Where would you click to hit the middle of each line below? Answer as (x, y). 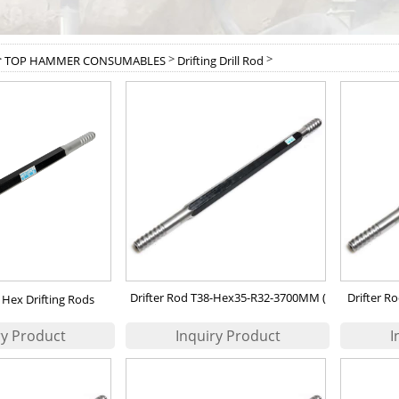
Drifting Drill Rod (220, 60)
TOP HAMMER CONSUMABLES (85, 60)
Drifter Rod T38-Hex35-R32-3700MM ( (228, 297)
